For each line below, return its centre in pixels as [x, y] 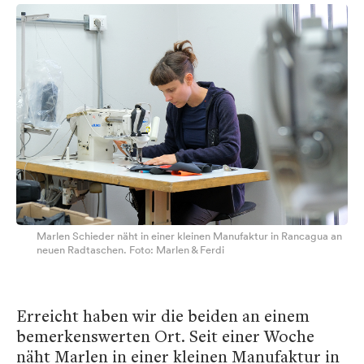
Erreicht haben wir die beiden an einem [163, 316]
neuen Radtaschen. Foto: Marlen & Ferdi [130, 250]
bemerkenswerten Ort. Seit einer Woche [165, 336]
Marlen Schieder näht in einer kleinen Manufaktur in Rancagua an [189, 236]
